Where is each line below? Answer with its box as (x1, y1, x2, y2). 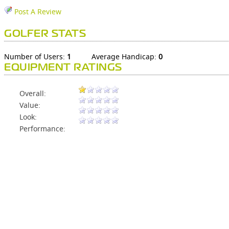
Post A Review (12, 7, 61, 17)
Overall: (19, 88, 46, 99)
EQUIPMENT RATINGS (4, 63, 122, 73)
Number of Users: (4, 52, 67, 62)
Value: (19, 100, 40, 110)
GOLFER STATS (4, 30, 86, 39)
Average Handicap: (91, 52, 158, 62)
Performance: (19, 124, 65, 134)
